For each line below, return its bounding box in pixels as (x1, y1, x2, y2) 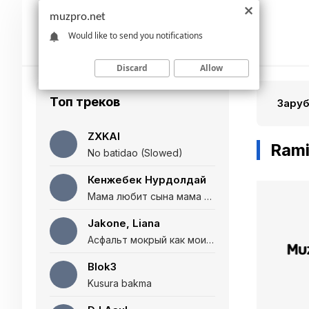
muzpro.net (50, 11, 106, 23)
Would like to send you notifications (68, 29, 203, 41)
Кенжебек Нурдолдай (88, 173, 206, 186)
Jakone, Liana (88, 217, 160, 230)
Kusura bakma (88, 277, 152, 289)
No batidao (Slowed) (88, 147, 183, 159)
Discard (117, 61, 148, 74)
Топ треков (50, 94, 120, 109)
